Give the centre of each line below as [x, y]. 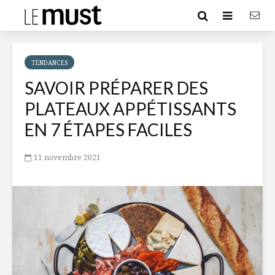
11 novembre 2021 [67, 157]
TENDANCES [49, 63]
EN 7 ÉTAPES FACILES [110, 130]
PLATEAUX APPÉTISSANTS [130, 109]
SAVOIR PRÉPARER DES [116, 88]
